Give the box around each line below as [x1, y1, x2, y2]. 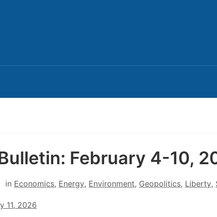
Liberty [185, 179, 211, 188]
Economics [14, 179, 54, 188]
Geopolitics [139, 179, 181, 188]
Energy [59, 179, 84, 188]
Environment [89, 179, 135, 188]
